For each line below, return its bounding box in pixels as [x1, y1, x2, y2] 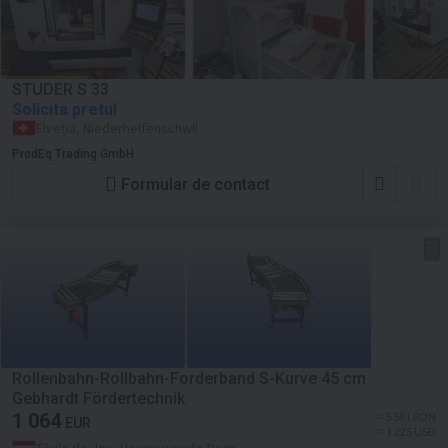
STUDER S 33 [12, 80, 109, 99]
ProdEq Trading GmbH [12, 147, 134, 161]
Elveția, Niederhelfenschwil [36, 119, 198, 137]
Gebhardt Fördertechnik [12, 389, 185, 408]
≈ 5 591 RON [376, 409, 436, 424]
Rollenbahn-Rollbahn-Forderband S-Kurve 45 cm [12, 369, 366, 388]
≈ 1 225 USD [377, 424, 436, 439]
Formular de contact [121, 174, 270, 194]
